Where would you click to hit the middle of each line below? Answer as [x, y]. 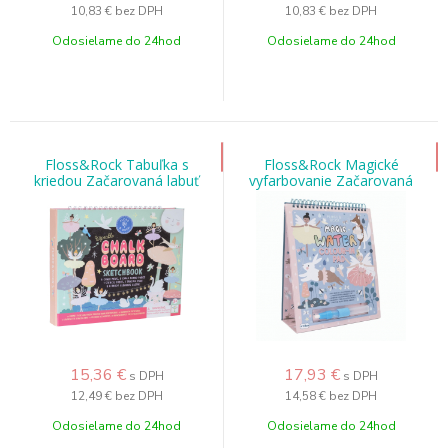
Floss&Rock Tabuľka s [116, 164]
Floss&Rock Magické [331, 164]
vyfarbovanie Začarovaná [331, 180]
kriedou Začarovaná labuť [116, 180]
